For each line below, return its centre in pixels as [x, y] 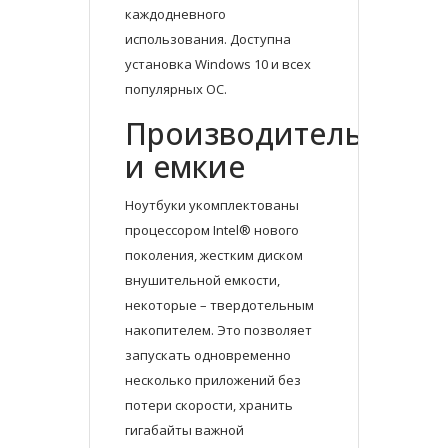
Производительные [273, 134]
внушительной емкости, [202, 280]
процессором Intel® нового [212, 230]
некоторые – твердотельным [219, 305]
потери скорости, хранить [209, 405]
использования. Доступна [208, 39]
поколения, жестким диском [214, 255]
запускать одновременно [208, 355]
